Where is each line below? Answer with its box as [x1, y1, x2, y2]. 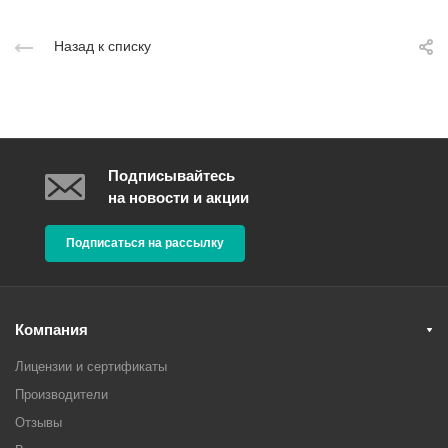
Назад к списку [54, 37, 151, 54]
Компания [15, 321, 88, 338]
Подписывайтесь [108, 167, 235, 184]
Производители [15, 387, 108, 402]
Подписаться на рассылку [66, 236, 224, 249]
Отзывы [15, 415, 62, 430]
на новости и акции [108, 189, 249, 206]
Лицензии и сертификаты [15, 359, 167, 374]
